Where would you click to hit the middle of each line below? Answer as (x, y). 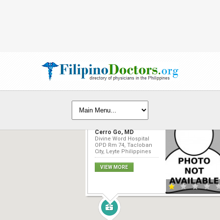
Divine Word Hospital (122, 139)
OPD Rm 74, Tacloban (123, 145)
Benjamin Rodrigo (120, 125)
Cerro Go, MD (114, 132)
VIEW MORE (114, 167)
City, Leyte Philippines (123, 152)
